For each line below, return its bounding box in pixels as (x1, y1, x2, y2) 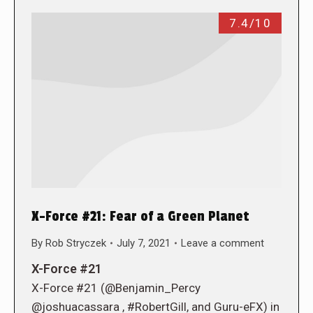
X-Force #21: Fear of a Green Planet (31, 208, 249, 225)
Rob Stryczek (45, 236, 106, 249)
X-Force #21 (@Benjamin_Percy (31, 280, 201, 295)
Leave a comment (181, 236, 264, 249)
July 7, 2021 (117, 236, 170, 249)
